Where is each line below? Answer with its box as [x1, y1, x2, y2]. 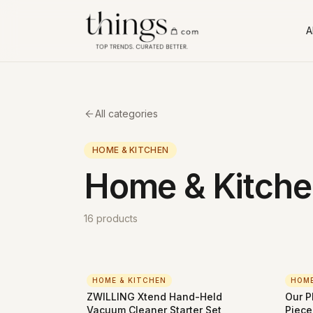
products [96, 212, 138, 224]
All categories [95, 108, 158, 119]
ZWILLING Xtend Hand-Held [87, 291, 222, 303]
